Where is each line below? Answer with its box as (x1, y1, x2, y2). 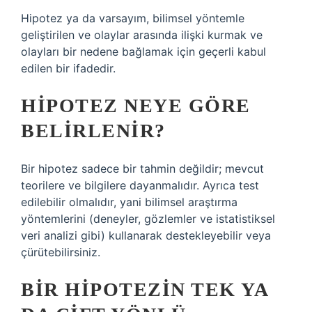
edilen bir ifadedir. (21, 61, 116, 75)
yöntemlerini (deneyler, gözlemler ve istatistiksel (21, 212, 275, 226)
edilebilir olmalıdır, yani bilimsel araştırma (21, 195, 237, 209)
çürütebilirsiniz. (21, 245, 100, 259)
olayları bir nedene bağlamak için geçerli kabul (21, 45, 266, 58)
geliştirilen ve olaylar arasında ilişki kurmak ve (21, 28, 263, 42)
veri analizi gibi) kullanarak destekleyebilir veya (21, 228, 271, 242)
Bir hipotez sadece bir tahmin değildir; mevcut (21, 162, 264, 175)
